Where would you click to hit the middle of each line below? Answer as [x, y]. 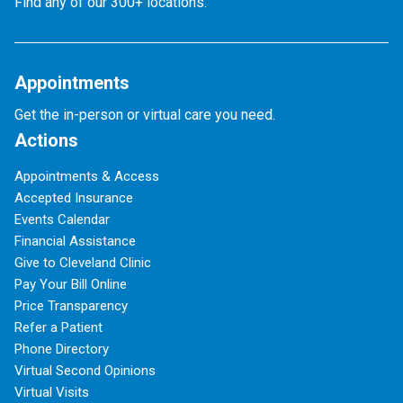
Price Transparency [71, 306]
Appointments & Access [87, 177]
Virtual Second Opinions [85, 371]
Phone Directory [62, 349]
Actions [46, 141]
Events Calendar [62, 220]
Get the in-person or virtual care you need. [145, 115]
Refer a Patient [58, 328]
